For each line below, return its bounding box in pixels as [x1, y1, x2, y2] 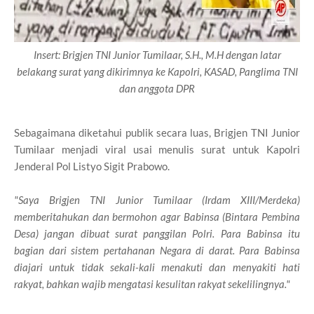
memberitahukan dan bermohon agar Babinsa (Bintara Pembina [14, 210, 300, 223]
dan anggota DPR [119, 81, 195, 95]
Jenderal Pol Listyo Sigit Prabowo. [14, 159, 170, 172]
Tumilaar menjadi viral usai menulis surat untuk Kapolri [14, 142, 300, 156]
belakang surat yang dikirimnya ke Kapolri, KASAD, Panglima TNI [16, 64, 298, 78]
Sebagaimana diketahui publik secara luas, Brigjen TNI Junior [14, 125, 300, 139]
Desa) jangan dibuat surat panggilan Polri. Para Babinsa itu [14, 226, 300, 240]
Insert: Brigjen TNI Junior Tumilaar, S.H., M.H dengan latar [33, 48, 281, 61]
